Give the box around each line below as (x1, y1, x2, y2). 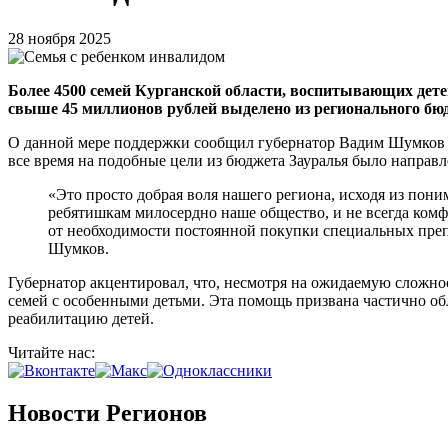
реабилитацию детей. (8, 309, 154, 327)
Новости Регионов (8, 399, 207, 426)
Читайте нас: (8, 343, 99, 361)
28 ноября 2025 (8, 29, 111, 47)
